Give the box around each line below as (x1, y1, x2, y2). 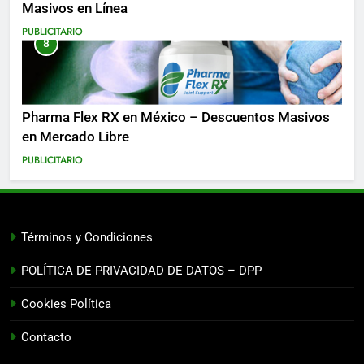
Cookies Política (21, 297, 111, 312)
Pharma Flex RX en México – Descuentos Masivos (22, 110, 330, 126)
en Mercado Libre (22, 129, 129, 145)
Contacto (21, 330, 71, 345)
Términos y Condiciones (21, 230, 153, 245)
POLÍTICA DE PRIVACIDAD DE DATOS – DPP (21, 263, 262, 279)
